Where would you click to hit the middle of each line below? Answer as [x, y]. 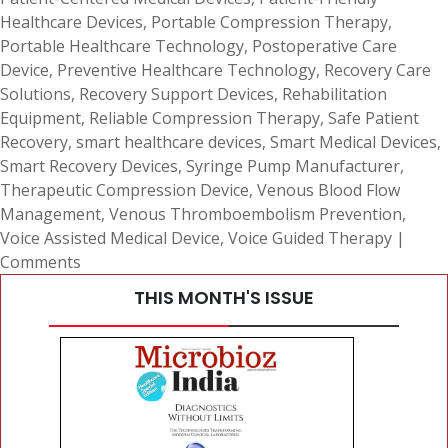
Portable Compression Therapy [269, 22]
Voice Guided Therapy [310, 238]
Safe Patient [373, 118]
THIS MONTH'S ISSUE [224, 297]
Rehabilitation [334, 94]
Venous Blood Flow [328, 190]
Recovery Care [377, 70]
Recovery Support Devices [176, 94]
